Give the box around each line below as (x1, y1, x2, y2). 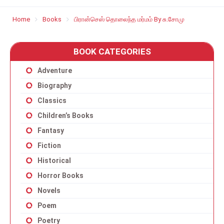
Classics (37, 96, 66, 104)
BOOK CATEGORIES (73, 46, 151, 56)
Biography (37, 81, 71, 89)
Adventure (37, 66, 72, 74)
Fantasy (37, 126, 64, 134)
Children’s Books (37, 111, 93, 119)
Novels (37, 186, 60, 194)
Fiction (37, 141, 61, 149)
